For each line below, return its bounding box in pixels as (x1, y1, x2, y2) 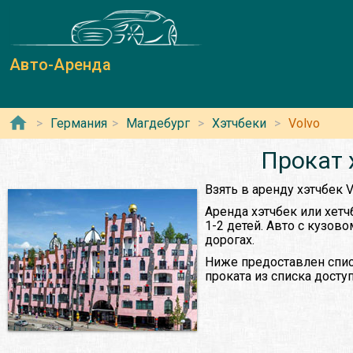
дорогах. (205, 232, 255, 248)
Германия (50, 116, 107, 132)
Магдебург (126, 116, 190, 132)
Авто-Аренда (9, 55, 111, 75)
